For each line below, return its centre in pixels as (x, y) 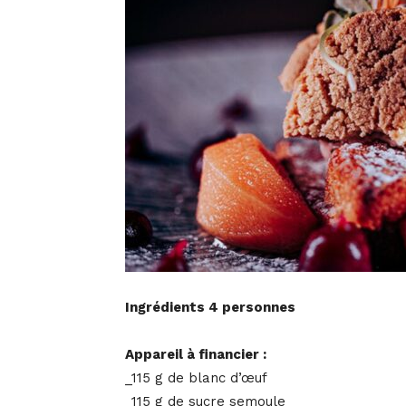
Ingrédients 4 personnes (210, 308)
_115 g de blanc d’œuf (196, 378)
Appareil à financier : (196, 355)
